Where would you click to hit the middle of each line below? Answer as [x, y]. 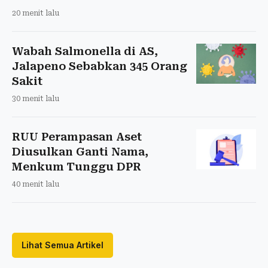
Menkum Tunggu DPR [77, 167]
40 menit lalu [36, 185]
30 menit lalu [36, 99]
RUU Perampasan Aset [77, 137]
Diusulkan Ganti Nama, [80, 152]
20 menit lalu [36, 13]
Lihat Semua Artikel [63, 245]
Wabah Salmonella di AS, [85, 51]
